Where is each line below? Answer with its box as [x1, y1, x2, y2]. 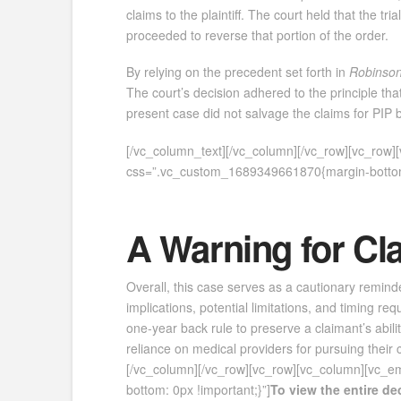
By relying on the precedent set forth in [125, 63, 349, 81]
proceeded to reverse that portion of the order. [125, 25, 388, 44]
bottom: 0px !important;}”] [125, 380, 270, 398]
